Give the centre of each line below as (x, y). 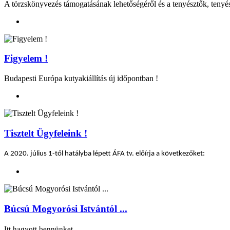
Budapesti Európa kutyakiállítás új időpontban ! (81, 78)
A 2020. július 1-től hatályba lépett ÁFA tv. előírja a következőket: (104, 154)
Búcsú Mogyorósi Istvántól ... (66, 209)
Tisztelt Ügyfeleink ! (46, 133)
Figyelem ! (26, 59)
